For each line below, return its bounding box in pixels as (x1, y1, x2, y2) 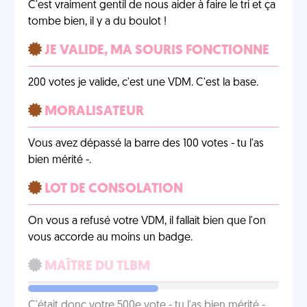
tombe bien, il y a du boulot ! (28, 16, 167, 27)
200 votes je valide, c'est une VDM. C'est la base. (28, 77, 258, 88)
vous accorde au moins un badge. (28, 232, 193, 243)
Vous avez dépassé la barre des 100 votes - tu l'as (28, 138, 264, 149)
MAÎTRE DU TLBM (42, 260, 150, 273)
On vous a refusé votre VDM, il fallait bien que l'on (28, 216, 266, 227)
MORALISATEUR (42, 105, 144, 119)
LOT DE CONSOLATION (42, 182, 183, 196)
